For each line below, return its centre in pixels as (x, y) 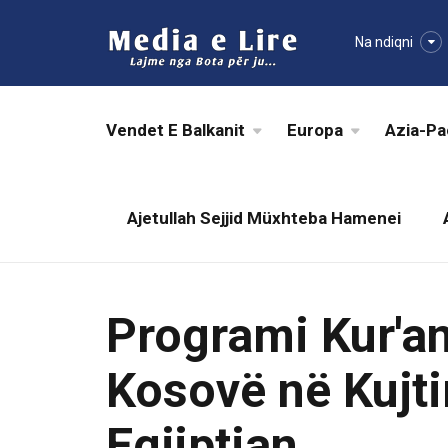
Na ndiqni (384, 42)
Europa (315, 130)
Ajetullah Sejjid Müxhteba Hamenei (264, 218)
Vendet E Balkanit (175, 130)
